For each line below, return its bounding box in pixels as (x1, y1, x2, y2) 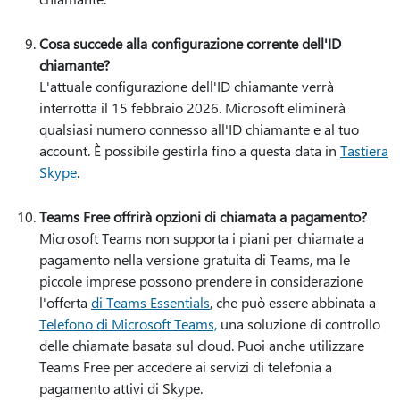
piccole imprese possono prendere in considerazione (39, 271, 363, 290)
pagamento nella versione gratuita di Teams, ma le (39, 250, 350, 269)
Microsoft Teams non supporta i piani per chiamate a (39, 229, 364, 247)
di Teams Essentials (91, 293, 210, 312)
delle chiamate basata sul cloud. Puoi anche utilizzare (39, 336, 364, 354)
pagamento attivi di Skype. (39, 379, 203, 397)
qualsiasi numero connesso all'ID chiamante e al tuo (39, 120, 359, 138)
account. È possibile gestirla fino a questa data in (39, 141, 340, 160)
